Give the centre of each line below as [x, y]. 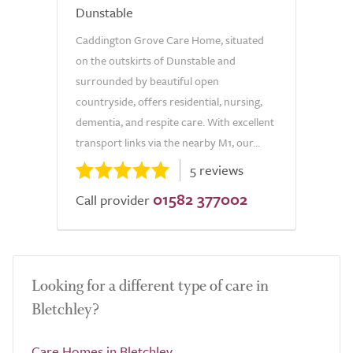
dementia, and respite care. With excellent [175, 122]
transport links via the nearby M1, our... [168, 142]
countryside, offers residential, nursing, [169, 101]
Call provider [113, 200]
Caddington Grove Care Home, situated [170, 40]
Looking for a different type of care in [150, 286]
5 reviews [217, 170]
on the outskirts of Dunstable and [156, 60]
